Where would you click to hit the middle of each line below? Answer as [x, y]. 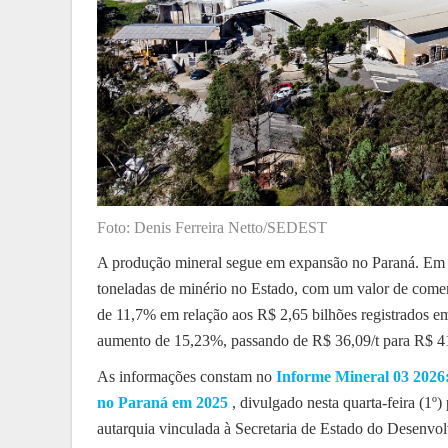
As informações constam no [186, 376]
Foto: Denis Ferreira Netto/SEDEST [212, 227]
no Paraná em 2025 [162, 402]
